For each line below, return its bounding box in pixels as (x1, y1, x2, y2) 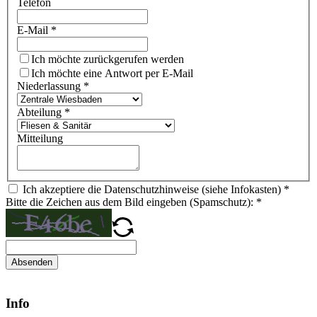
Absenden (11, 257, 52, 268)
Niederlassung (17, 80, 83, 93)
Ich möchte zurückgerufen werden (31, 53, 184, 66)
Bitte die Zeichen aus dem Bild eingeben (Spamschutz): (6, 196, 256, 209)
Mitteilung (17, 132, 63, 145)
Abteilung (17, 106, 64, 119)
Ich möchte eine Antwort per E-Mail (31, 67, 193, 80)
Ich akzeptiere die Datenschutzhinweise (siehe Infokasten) (20, 183, 284, 196)
